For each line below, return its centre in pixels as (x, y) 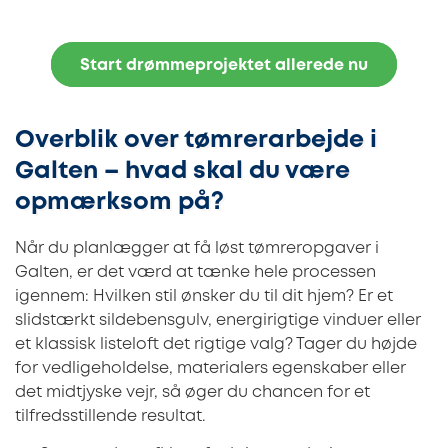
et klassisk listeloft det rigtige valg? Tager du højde (216, 344)
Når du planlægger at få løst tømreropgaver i (197, 248)
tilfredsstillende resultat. (110, 416)
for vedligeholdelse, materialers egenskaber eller (210, 368)
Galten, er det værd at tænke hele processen (195, 272)
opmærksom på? (119, 202)
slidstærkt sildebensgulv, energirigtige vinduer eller (218, 320)
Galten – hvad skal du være (182, 171)
